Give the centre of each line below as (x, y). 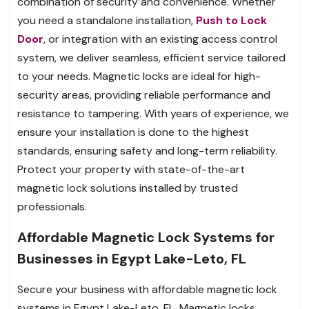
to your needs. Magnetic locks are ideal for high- (139, 76)
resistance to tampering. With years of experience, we (153, 113)
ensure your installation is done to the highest (133, 132)
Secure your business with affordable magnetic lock (147, 289)
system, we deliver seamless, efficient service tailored (151, 57)
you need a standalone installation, (107, 20)
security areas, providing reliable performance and (144, 94)
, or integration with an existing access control (160, 39)
